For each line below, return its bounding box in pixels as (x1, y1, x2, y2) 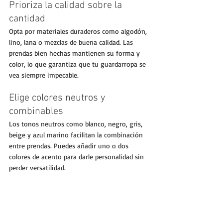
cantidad (9, 12, 45, 25)
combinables (9, 105, 63, 117)
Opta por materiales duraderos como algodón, (9, 26, 149, 35)
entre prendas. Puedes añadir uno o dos (9, 141, 130, 150)
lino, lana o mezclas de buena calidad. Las (9, 37, 135, 46)
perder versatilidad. (9, 163, 66, 172)
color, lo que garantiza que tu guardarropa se (9, 59, 148, 68)
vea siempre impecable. (9, 70, 79, 79)
